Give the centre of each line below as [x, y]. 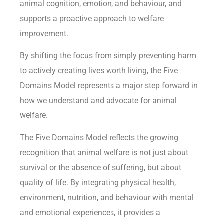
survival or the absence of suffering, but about [101, 167]
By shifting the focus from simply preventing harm [108, 56]
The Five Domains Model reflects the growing [99, 137]
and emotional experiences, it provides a [90, 212]
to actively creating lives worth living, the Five [99, 71]
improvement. [44, 33]
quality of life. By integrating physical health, [98, 182]
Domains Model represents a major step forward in [109, 86]
